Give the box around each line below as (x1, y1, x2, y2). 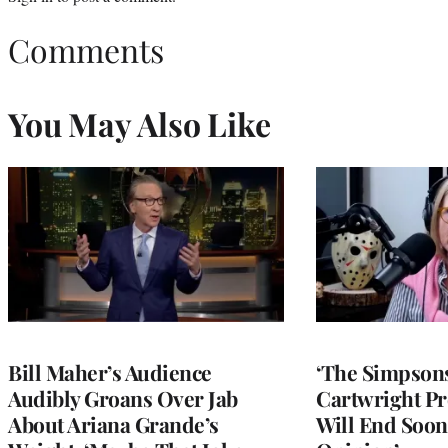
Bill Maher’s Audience (8, 358, 212, 387)
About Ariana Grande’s (8, 410, 219, 439)
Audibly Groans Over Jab (8, 384, 238, 413)
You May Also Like (8, 102, 271, 146)
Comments (8, 28, 164, 72)
